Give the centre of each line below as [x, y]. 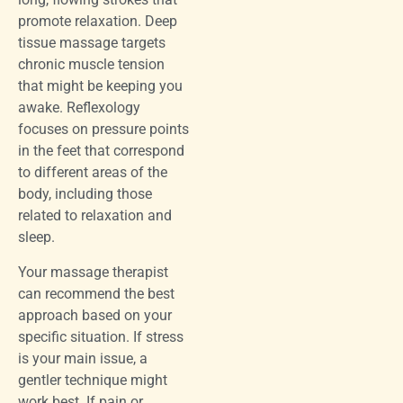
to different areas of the [93, 173]
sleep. [36, 237]
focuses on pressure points [103, 130]
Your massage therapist [93, 272]
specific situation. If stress [101, 336]
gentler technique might [93, 380]
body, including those [85, 194]
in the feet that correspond [101, 151]
